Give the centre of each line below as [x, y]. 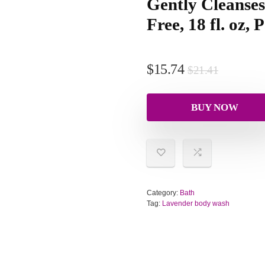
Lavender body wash [196, 203]
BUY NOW [215, 107]
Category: [163, 193]
